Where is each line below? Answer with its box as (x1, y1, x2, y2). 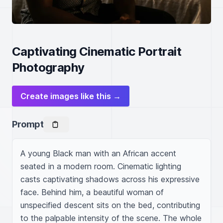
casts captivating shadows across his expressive (20, 174, 200, 184)
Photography (12, 60, 85, 75)
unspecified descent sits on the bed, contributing (20, 200, 200, 210)
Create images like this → (20, 91, 121, 101)
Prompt (12, 119, 44, 129)
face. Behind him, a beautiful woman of (20, 187, 164, 197)
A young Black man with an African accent (20, 148, 176, 158)
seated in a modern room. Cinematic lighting (20, 161, 181, 171)
